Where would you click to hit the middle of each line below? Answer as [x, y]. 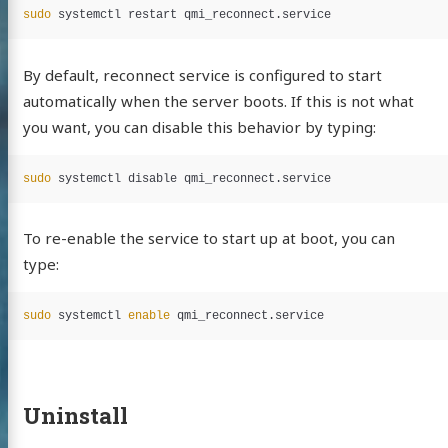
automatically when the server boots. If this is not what [218, 100]
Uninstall [75, 415]
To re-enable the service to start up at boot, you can [208, 238]
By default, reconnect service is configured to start [202, 74]
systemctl [92, 316]
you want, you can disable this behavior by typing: [199, 126]
